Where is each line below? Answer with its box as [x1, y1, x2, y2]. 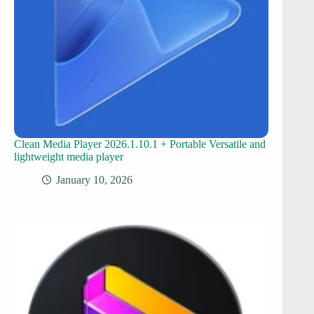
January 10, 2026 [56, 173, 132, 186]
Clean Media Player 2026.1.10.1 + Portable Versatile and [14, 137, 266, 150]
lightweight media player [14, 150, 123, 163]
